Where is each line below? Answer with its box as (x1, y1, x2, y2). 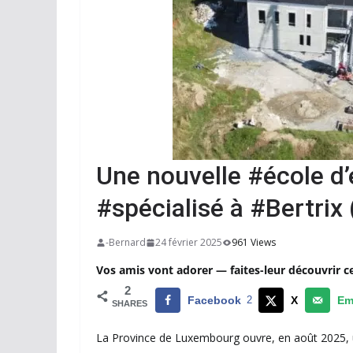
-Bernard (106, 236, 146, 249)
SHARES (112, 299, 147, 308)
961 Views (232, 236, 276, 249)
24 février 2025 (155, 236, 222, 249)
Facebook (188, 294, 241, 307)
